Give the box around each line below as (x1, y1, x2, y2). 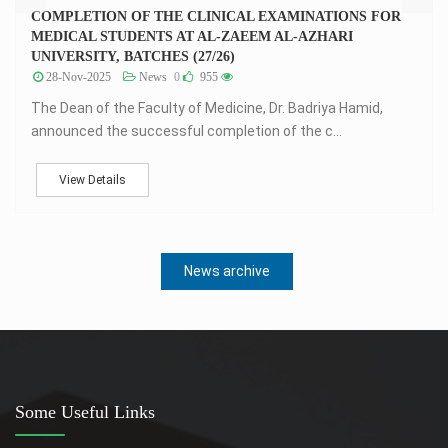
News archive (183, 263, 270, 280)
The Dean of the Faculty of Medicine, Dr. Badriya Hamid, (31, 100, 383, 117)
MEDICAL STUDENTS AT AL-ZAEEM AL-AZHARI (31, 29, 353, 45)
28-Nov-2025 (43, 70, 111, 85)
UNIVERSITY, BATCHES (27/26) (31, 49, 235, 65)
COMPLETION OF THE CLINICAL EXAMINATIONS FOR (31, 9, 401, 25)
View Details (59, 173, 126, 188)
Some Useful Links (15, 402, 155, 423)
